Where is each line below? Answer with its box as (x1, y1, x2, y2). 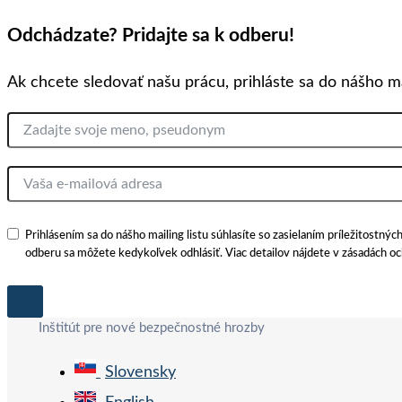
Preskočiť (6, 321, 72, 338)
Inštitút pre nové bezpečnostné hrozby (39, 321, 265, 336)
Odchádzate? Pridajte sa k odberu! (7, 26, 294, 46)
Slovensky (105, 364, 176, 381)
